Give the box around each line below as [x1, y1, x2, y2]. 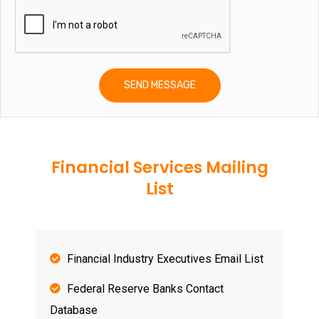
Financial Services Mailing [51, 156, 268, 179]
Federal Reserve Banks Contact [67, 281, 224, 296]
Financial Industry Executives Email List [67, 251, 263, 266]
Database [50, 303, 98, 317]
